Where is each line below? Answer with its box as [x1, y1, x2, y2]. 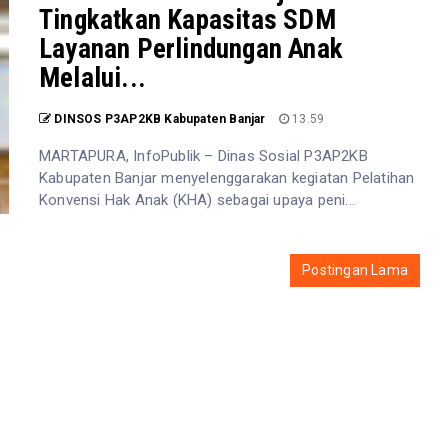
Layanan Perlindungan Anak [39, 33, 343, 65]
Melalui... [39, 62, 146, 94]
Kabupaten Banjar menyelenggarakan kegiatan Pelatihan [39, 169, 415, 187]
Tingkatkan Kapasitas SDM [39, 4, 336, 36]
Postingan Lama [302, 262, 408, 278]
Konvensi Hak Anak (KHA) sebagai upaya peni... [39, 191, 356, 209]
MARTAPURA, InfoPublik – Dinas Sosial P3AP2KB [39, 147, 368, 165]
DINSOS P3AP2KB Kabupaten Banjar [54, 112, 266, 126]
